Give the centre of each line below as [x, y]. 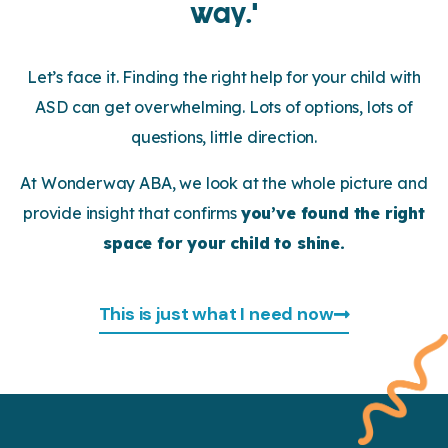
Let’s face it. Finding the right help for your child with [224, 76]
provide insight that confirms [132, 212]
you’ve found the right [332, 212]
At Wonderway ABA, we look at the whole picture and [224, 182]
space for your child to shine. [224, 242]
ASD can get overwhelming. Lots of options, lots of [224, 106]
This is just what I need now [216, 313]
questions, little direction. [224, 136]
